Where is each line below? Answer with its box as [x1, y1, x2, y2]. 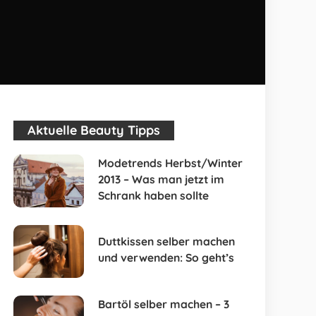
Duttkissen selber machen [98, 234, 236, 248]
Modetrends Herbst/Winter [98, 155, 243, 170]
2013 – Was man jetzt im [98, 171, 225, 186]
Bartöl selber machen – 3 [98, 296, 230, 311]
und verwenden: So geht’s [98, 250, 235, 265]
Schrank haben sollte [98, 188, 209, 202]
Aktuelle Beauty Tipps [28, 122, 161, 138]
